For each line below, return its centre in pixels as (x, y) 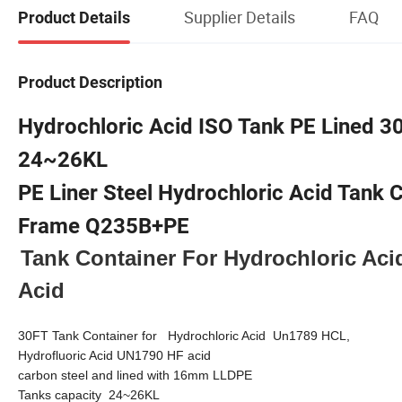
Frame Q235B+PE (104, 227)
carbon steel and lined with (96, 376)
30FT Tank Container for (89, 336)
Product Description (90, 83)
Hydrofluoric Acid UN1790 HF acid (114, 356)
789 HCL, (323, 336)
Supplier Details (240, 17)
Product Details (74, 17)
